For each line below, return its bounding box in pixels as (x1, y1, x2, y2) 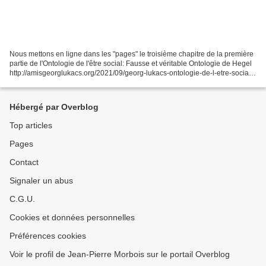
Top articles (9, 121, 52, 131)
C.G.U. (9, 194, 35, 204)
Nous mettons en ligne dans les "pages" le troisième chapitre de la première (9, 50, 254, 59)
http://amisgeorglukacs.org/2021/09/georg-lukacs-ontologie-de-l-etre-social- (9, 69, 253, 78)
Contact (9, 157, 39, 167)
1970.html (9, 78, 42, 87)
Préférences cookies (9, 231, 86, 241)
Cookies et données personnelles (9, 213, 135, 223)
